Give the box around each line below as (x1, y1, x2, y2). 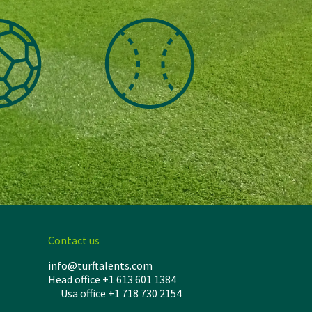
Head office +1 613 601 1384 (47, 272, 210, 287)
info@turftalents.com (47, 258, 153, 273)
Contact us (47, 233, 100, 248)
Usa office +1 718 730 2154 (47, 286, 182, 301)
